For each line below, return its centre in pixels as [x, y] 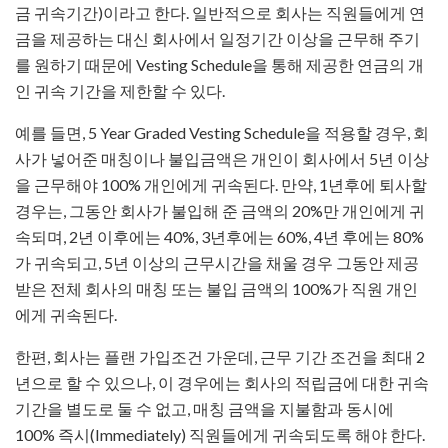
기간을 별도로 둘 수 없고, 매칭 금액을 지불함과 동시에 [204, 409]
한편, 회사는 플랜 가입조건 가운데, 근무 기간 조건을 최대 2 [220, 357]
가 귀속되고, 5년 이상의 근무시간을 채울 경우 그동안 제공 [217, 263]
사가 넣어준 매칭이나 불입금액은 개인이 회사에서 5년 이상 [222, 159]
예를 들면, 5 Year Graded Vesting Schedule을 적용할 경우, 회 [222, 133]
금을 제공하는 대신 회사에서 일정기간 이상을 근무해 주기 [217, 39]
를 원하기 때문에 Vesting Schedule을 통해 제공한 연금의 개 [219, 65]
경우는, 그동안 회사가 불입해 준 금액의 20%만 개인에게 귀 [220, 211]
